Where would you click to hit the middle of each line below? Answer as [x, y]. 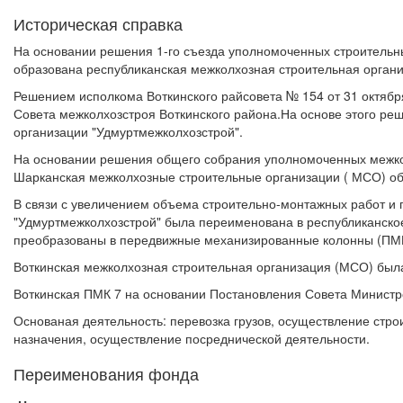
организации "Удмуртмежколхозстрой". [128, 131]
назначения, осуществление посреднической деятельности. [192, 338]
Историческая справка [98, 23]
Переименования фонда [106, 373]
